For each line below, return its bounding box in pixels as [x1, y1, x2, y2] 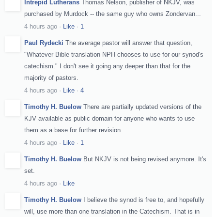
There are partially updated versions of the [83, 103, 201, 110]
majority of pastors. [24, 74, 78, 81]
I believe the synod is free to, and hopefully [83, 196, 204, 203]
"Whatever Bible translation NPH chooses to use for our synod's [24, 50, 203, 58]
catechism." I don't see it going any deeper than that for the [24, 62, 190, 70]
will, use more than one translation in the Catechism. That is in [24, 207, 200, 215]
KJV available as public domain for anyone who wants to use [24, 114, 195, 122]
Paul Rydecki [24, 39, 63, 46]
